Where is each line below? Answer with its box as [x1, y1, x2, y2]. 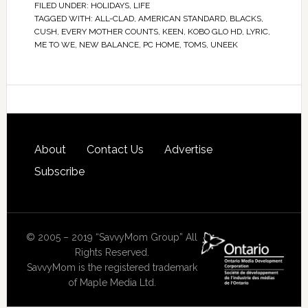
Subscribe [34, 165, 85, 179]
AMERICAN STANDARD [137, 14, 225, 24]
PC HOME [142, 40, 179, 50]
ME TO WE [34, 40, 75, 50]
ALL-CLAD [94, 14, 134, 24]
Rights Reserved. [74, 247, 149, 258]
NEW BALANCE [78, 40, 139, 50]
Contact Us [86, 143, 144, 157]
